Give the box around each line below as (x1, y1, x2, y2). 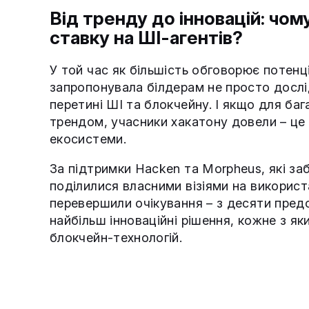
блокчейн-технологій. (50, 230, 183, 245)
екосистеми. (50, 131, 126, 146)
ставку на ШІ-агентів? (50, 26, 243, 48)
